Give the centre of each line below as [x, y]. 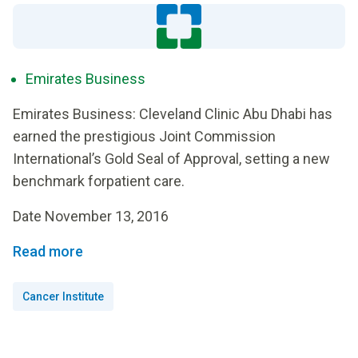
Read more [48, 251]
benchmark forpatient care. [99, 181]
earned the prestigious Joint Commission [144, 136]
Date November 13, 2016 [91, 216]
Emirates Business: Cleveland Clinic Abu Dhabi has [173, 114]
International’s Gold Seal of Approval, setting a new [171, 159]
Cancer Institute [63, 296]
